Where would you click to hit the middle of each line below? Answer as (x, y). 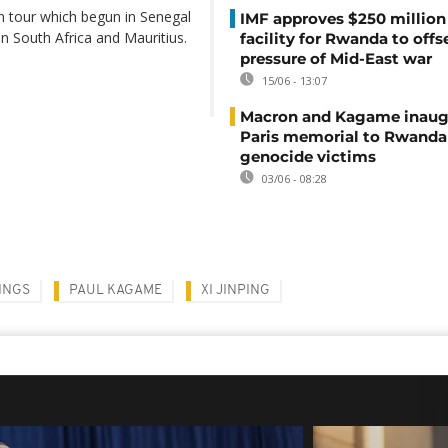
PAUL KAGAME (115, 290)
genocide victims (308, 156)
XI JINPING (235, 290)
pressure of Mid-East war (336, 58)
